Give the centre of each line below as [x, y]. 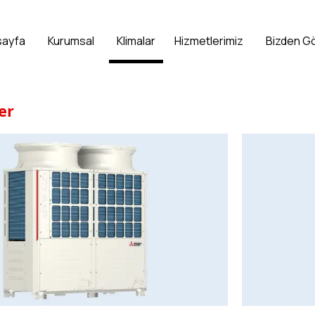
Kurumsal [71, 40]
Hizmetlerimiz [209, 40]
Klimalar [136, 40]
